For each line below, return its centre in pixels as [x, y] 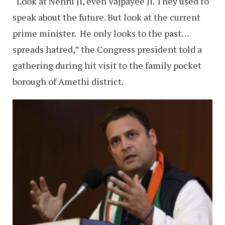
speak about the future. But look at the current [106, 17]
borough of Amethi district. [68, 81]
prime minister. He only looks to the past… [101, 33]
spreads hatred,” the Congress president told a [107, 49]
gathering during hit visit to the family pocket [107, 65]
